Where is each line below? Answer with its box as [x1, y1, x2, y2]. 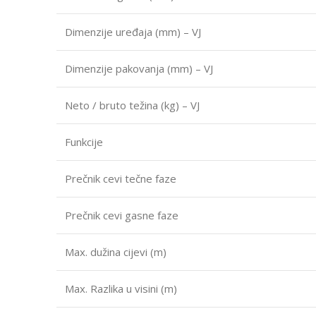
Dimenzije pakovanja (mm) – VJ [65, 61, 213, 75]
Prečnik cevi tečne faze [65, 171, 176, 186]
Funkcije [65, 134, 103, 149]
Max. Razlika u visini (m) [65, 281, 177, 296]
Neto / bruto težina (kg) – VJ [65, 97, 200, 112]
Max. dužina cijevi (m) [65, 244, 166, 259]
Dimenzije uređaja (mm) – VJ [65, 24, 201, 39]
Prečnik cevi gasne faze [65, 207, 178, 222]
